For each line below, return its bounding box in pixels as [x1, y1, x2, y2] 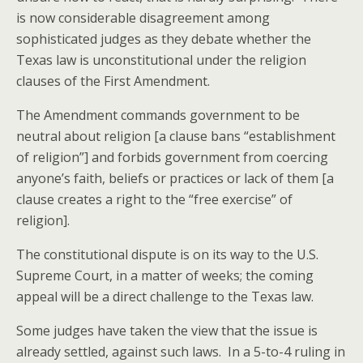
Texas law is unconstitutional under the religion [16, 51, 306, 69]
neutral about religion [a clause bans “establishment [16, 127, 335, 145]
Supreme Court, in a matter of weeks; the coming [16, 267, 314, 284]
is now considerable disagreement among [16, 9, 270, 27]
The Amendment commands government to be [16, 106, 300, 124]
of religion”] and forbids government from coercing [16, 148, 328, 166]
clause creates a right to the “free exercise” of [16, 190, 293, 208]
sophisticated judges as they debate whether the [16, 30, 311, 48]
